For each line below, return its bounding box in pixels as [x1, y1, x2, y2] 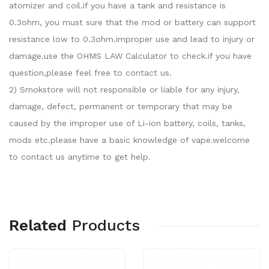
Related [9, 216, 67, 234]
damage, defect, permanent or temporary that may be [9, 101, 232, 111]
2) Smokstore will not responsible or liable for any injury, [9, 85, 240, 94]
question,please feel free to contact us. [9, 68, 172, 77]
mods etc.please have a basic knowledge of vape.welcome [9, 135, 250, 145]
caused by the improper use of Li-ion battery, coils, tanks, [9, 118, 246, 128]
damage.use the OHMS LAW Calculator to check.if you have [9, 51, 252, 61]
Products [71, 216, 140, 234]
